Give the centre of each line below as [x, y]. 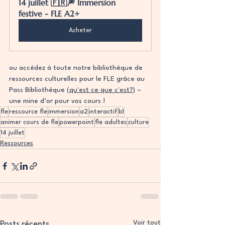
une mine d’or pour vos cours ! [57, 101]
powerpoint [77, 123]
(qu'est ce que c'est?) [101, 90]
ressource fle [28, 112]
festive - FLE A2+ [49, 14]
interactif [103, 112]
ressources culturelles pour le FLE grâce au [78, 79]
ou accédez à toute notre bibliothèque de [77, 68]
